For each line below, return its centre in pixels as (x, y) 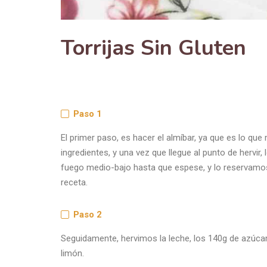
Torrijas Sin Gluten (153, 48)
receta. (74, 182)
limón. (72, 253)
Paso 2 (88, 214)
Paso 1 (88, 114)
